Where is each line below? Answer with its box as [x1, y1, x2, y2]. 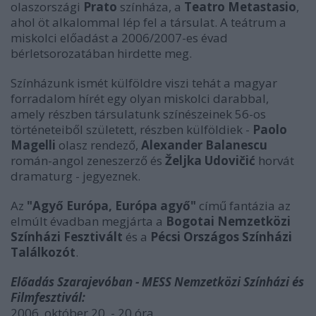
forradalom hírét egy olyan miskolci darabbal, [11, 90, 269, 107]
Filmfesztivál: [11, 289, 85, 305]
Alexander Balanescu [141, 137, 267, 153]
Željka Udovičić [165, 152, 255, 169]
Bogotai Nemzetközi [166, 213, 291, 229]
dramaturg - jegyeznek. [11, 168, 140, 184]
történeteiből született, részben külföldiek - [11, 121, 253, 138]
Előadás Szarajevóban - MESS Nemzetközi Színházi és [11, 274, 304, 290]
